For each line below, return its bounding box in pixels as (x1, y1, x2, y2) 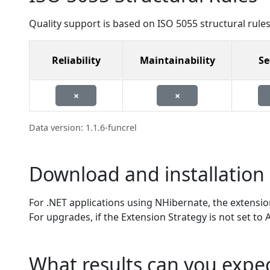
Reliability (51, 54, 101, 67)
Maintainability (139, 54, 215, 67)
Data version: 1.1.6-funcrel (29, 122, 137, 133)
